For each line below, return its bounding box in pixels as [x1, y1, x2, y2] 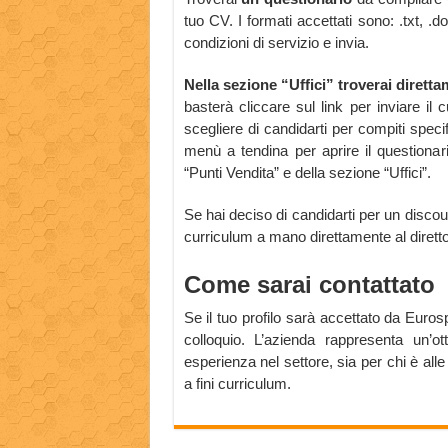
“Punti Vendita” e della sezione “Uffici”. [183, 164, 431, 182]
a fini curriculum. [183, 375, 291, 393]
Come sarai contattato [183, 271, 435, 299]
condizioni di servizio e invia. [183, 34, 369, 52]
